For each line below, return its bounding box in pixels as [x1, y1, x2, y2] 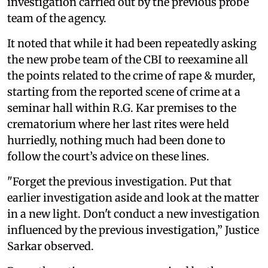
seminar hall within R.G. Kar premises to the [7, 101, 236, 115]
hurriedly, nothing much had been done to [7, 133, 226, 148]
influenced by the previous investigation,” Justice [7, 223, 259, 237]
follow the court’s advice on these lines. [7, 150, 209, 164]
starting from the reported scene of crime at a [7, 85, 240, 99]
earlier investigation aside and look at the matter [7, 191, 259, 205]
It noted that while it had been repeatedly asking [7, 36, 257, 51]
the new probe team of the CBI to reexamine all [7, 53, 248, 67]
